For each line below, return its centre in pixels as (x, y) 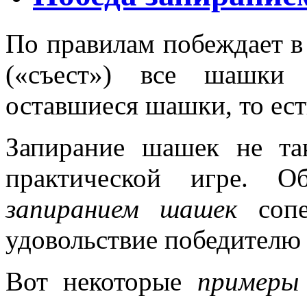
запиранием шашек (122, 208)
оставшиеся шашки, (122, 105)
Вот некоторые (101, 281)
